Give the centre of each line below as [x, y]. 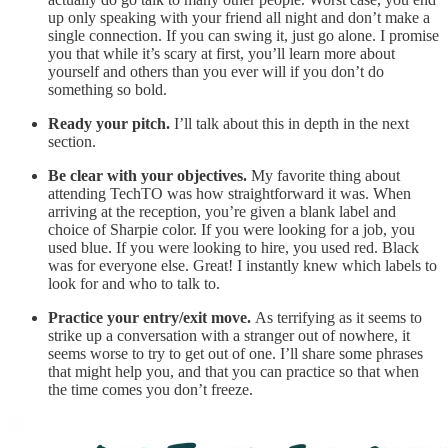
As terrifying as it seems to [336, 318]
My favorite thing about [323, 176]
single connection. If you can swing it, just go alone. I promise [243, 36]
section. [72, 142]
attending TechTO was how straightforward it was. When [229, 194]
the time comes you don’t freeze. [150, 390]
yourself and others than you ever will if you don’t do [216, 72]
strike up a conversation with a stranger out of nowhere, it [229, 336]
